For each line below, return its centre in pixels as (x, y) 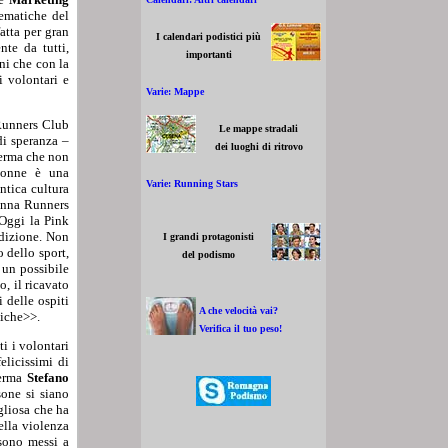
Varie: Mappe (175, 91)
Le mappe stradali (258, 128)
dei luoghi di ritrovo (258, 146)
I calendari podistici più (208, 36)
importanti (208, 54)
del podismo (208, 254)
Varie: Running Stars (192, 183)
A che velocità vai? (238, 310)
